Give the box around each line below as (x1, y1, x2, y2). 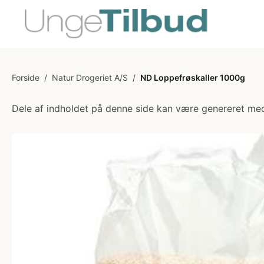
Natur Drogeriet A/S (52, 72, 128, 82)
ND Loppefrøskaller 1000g (140, 72, 245, 82)
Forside (12, 72, 39, 82)
